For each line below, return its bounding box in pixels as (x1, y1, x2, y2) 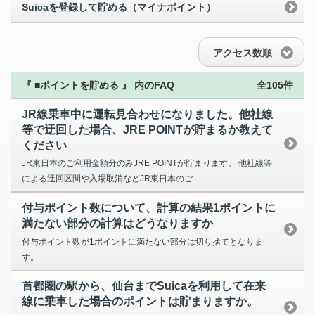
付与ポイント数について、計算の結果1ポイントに (22, 201, 276, 214)
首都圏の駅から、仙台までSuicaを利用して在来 (22, 280, 266, 292)
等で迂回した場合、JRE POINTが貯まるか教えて (22, 123, 273, 136)
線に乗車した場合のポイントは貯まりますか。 (22, 295, 258, 308)
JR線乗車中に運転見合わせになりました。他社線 (22, 108, 273, 120)
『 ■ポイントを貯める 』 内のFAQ (22, 79, 174, 91)
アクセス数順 (213, 46, 272, 58)
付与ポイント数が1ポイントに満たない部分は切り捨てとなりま (22, 236, 263, 247)
